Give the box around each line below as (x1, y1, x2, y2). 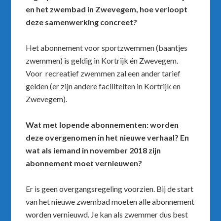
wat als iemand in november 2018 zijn (26, 146, 161, 155)
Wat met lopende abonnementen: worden (26, 120, 179, 130)
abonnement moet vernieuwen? (26, 158, 143, 168)
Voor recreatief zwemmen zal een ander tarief (26, 69, 181, 78)
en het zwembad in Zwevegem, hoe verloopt (26, 4, 188, 14)
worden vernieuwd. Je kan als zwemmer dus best (26, 210, 188, 220)
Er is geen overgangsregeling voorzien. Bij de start (26, 184, 194, 194)
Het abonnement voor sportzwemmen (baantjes (26, 43, 188, 53)
